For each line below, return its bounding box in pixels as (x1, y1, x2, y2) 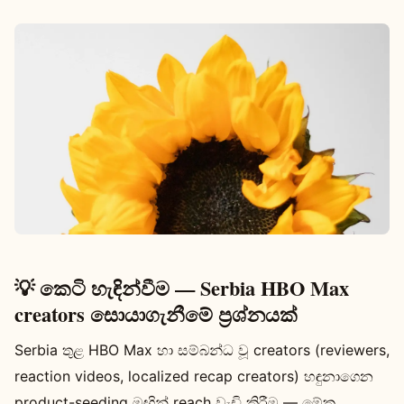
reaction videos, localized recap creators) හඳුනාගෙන (14, 366, 373, 385)
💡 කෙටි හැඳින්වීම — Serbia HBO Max (14, 272, 349, 303)
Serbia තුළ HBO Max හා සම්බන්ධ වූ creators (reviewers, (14, 340, 390, 359)
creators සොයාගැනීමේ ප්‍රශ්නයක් (14, 298, 298, 329)
